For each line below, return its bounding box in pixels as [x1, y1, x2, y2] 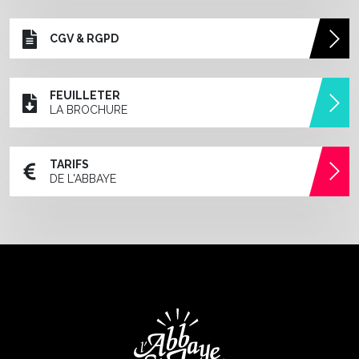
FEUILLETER [49, 89, 120, 103]
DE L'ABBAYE [49, 171, 116, 185]
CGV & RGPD [49, 32, 119, 46]
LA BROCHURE [49, 103, 127, 117]
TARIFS [49, 157, 89, 171]
